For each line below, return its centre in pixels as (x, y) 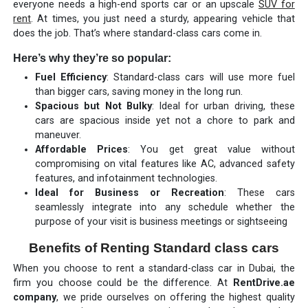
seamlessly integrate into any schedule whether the (165, 207)
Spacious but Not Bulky (93, 106)
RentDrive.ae (264, 283)
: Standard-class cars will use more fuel (201, 77)
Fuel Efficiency (71, 77)
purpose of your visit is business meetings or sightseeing (162, 221)
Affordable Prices (82, 149)
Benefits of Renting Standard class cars (154, 247)
